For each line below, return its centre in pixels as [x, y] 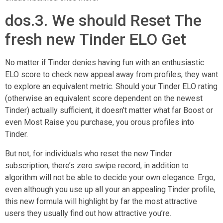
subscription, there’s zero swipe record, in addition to [97, 165]
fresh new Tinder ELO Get [96, 40]
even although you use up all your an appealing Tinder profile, [110, 189]
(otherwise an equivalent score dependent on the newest [104, 99]
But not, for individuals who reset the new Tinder [89, 153]
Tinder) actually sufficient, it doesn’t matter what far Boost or [109, 111]
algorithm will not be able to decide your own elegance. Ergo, [110, 177]
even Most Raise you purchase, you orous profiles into [100, 122]
